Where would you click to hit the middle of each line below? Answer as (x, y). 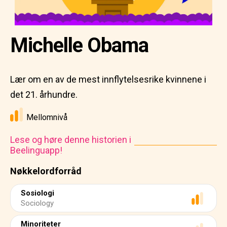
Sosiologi (37, 193)
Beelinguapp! (36, 150)
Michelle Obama (79, 45)
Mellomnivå (47, 117)
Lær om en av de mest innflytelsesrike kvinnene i (108, 79)
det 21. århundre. (44, 94)
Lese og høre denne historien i (71, 140)
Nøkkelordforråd (46, 171)
